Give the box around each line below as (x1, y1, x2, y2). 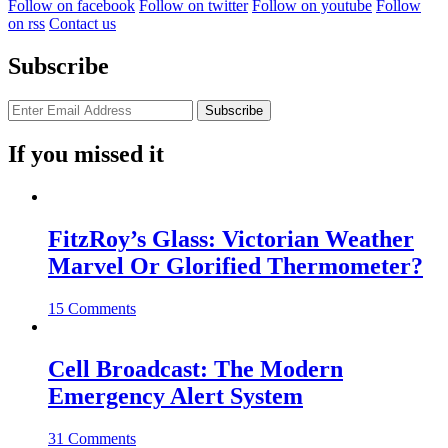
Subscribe (8, 53, 109, 80)
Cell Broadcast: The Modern (48, 355, 343, 382)
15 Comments (48, 299, 136, 317)
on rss (8, 15, 45, 33)
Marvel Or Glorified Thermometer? (48, 252, 423, 279)
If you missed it (8, 141, 164, 167)
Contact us (49, 15, 116, 33)
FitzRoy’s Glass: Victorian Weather (48, 225, 414, 252)
